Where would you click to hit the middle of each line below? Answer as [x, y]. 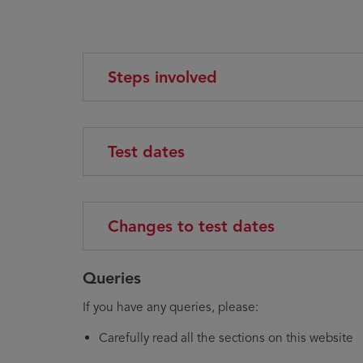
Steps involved [162, 77]
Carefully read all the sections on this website [226, 337]
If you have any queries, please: [171, 306]
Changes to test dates [191, 226]
